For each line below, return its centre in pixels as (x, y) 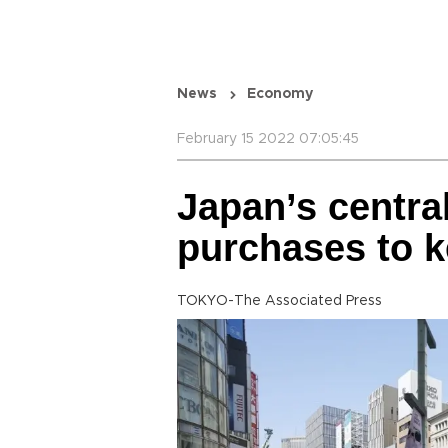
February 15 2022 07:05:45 (268, 139)
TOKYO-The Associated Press (279, 301)
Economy (280, 94)
